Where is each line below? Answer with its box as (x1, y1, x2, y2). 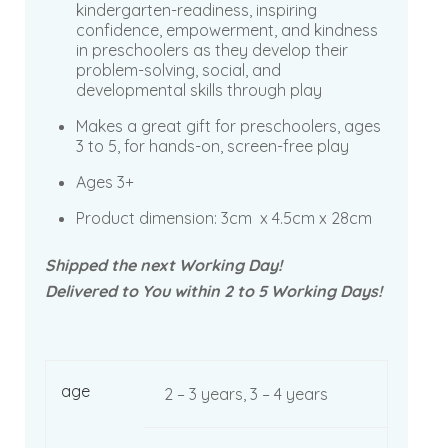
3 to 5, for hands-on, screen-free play (76, 136, 349, 156)
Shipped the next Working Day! (45, 255, 282, 275)
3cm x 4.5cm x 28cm (217, 208, 372, 228)
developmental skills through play (76, 80, 322, 100)
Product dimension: (76, 208, 217, 228)
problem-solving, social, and (76, 60, 281, 80)
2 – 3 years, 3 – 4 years (164, 384, 328, 404)
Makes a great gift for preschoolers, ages (76, 116, 381, 136)
